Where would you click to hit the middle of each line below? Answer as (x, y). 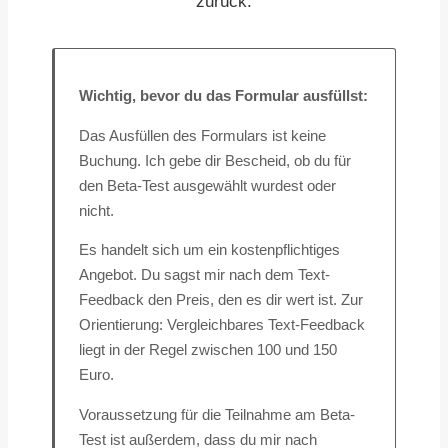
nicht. (96, 210)
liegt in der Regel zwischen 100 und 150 (208, 350)
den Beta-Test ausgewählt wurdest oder (207, 185)
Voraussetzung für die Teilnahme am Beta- (217, 415)
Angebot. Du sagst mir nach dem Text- (204, 275)
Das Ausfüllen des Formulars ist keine (202, 135)
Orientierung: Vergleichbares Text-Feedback (222, 325)
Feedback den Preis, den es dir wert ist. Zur (221, 300)
